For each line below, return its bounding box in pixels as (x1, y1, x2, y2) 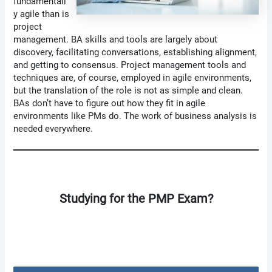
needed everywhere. (13, 123, 93, 134)
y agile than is (13, 8, 70, 19)
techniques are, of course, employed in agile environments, (13, 72, 252, 83)
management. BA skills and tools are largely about (13, 33, 218, 45)
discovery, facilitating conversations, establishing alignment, (13, 46, 257, 58)
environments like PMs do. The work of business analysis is (13, 110, 257, 121)
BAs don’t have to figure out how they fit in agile (13, 97, 206, 109)
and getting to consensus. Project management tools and (13, 59, 246, 70)
